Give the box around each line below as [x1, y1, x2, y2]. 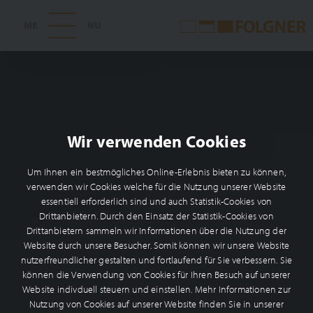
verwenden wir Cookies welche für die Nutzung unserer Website [27, 180, 286, 194]
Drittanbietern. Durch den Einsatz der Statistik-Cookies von [39, 210, 274, 223]
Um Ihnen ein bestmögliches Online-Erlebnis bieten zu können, [27, 166, 286, 179]
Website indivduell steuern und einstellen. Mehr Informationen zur [22, 283, 291, 296]
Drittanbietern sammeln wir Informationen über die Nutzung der [26, 224, 287, 238]
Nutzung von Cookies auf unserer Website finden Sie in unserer [29, 298, 284, 311]
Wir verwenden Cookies [66, 131, 247, 152]
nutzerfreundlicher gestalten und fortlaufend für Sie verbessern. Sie [20, 254, 293, 267]
